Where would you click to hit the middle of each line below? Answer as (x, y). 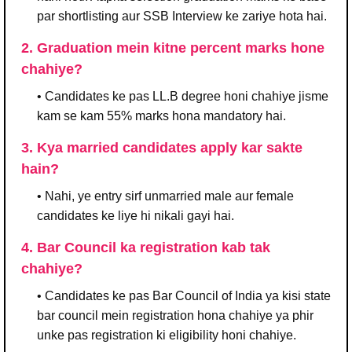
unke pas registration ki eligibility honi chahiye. (167, 335)
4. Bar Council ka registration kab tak (146, 247)
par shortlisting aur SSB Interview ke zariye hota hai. (182, 16)
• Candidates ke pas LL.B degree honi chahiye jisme (183, 96)
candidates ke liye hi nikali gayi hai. (136, 215)
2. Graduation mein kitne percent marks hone (173, 48)
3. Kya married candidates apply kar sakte (162, 147)
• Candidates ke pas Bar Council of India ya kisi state (184, 295)
